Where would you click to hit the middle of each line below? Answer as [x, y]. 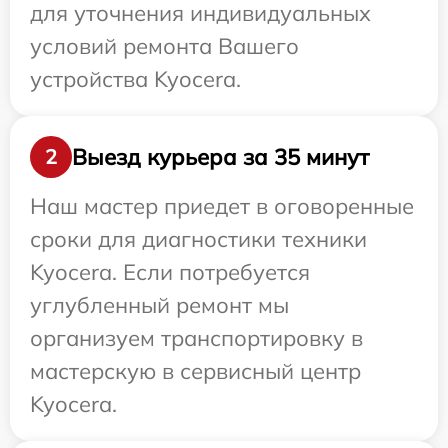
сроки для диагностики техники [198, 239]
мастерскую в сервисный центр [195, 371]
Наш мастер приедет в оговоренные [222, 206]
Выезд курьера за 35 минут [220, 156]
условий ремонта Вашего [164, 46]
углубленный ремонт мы [159, 305]
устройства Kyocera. [135, 79]
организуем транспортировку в [196, 338]
